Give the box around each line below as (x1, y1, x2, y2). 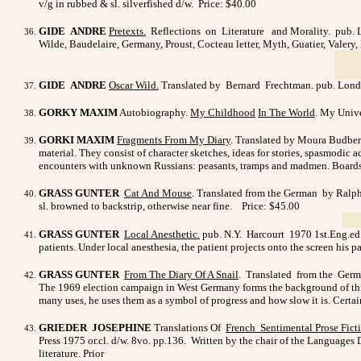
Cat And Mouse (124, 186, 192, 199)
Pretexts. (109, 24, 146, 37)
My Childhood (190, 106, 255, 118)
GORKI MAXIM (39, 133, 114, 146)
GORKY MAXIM (39, 106, 118, 118)
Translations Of (151, 321, 226, 334)
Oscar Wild (109, 78, 156, 91)
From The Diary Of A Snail (124, 268, 239, 280)
